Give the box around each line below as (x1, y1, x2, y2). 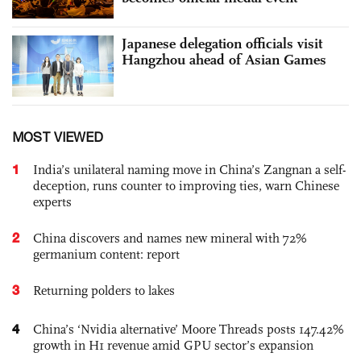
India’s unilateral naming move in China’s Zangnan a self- (33, 161, 346, 177)
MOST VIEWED (12, 129, 103, 144)
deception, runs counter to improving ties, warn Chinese (33, 177, 339, 193)
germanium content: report (33, 246, 180, 262)
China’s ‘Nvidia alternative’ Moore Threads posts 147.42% (33, 321, 344, 337)
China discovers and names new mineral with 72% (33, 230, 307, 246)
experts (33, 193, 72, 210)
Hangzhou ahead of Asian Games (122, 50, 326, 68)
